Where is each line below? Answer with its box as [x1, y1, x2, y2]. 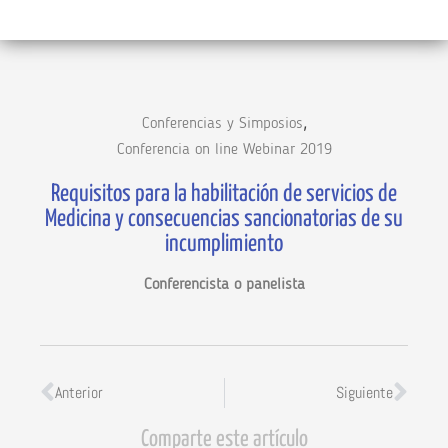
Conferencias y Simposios [141, 116, 303, 133]
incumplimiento [165, 233, 283, 257]
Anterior [55, 382, 103, 404]
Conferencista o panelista [143, 277, 305, 294]
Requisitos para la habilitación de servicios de [51, 183, 397, 207]
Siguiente [336, 382, 393, 404]
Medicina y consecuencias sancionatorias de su [45, 208, 403, 232]
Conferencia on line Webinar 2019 [116, 142, 332, 159]
